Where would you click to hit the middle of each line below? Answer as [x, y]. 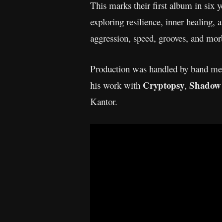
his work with [116, 85]
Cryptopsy [164, 85]
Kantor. [104, 101]
